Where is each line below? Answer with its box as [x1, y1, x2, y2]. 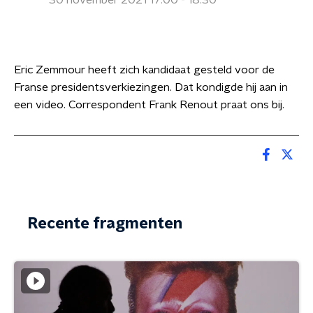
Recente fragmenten [28, 216, 182, 231]
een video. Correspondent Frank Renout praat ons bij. [14, 99, 284, 110]
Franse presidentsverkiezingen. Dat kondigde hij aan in [14, 82, 288, 93]
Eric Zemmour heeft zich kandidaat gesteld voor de [14, 64, 275, 75]
